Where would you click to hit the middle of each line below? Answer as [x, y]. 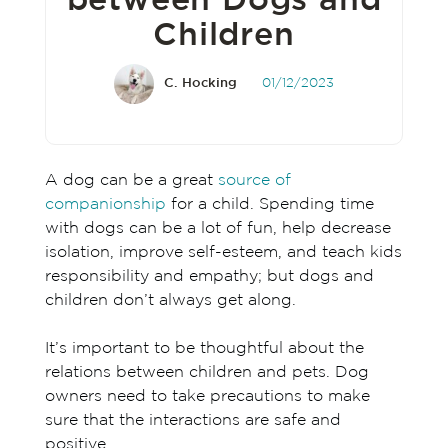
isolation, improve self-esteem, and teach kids [223, 252]
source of [254, 180]
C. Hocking [200, 84]
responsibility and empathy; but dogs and [209, 276]
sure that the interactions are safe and [192, 420]
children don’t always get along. [172, 300]
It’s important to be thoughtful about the [204, 348]
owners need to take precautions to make [207, 396]
